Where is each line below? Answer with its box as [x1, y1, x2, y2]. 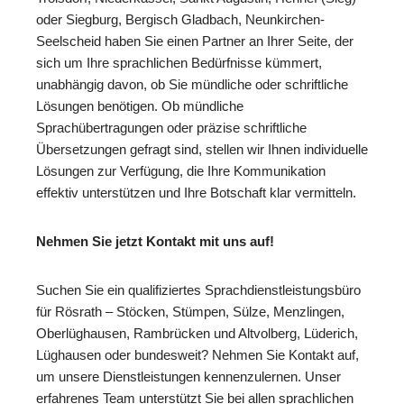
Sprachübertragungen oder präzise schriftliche [36, 120, 307, 136]
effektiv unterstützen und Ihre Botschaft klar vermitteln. [36, 185, 356, 201]
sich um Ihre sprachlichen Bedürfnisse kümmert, [36, 55, 322, 71]
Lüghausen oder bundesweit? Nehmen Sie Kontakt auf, [36, 347, 359, 363]
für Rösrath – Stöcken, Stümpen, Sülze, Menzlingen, [36, 304, 344, 320]
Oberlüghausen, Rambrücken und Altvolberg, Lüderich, [36, 326, 358, 342]
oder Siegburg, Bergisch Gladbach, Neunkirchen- [36, 12, 325, 28]
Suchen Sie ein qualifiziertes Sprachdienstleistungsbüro [36, 282, 361, 298]
